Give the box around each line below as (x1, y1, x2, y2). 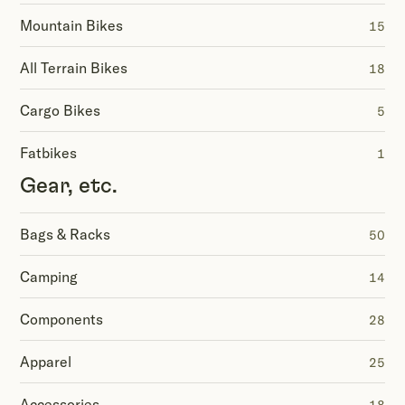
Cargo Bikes (20, 101, 100, 119)
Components (20, 310, 103, 328)
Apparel (20, 353, 71, 371)
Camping (20, 268, 78, 286)
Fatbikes (20, 144, 77, 162)
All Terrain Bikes (20, 59, 127, 77)
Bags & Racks (20, 225, 110, 243)
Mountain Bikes (20, 16, 123, 34)
